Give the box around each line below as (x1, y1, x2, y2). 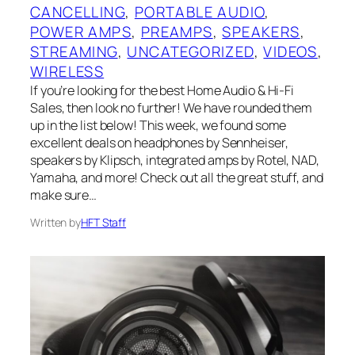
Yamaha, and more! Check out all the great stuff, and (30, 169, 323, 187)
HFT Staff (81, 215, 127, 231)
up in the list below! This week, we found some (30, 116, 287, 135)
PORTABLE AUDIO (134, 2, 265, 23)
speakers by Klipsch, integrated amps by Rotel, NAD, (30, 151, 319, 170)
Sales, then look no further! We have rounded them (30, 99, 313, 117)
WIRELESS (30, 61, 105, 82)
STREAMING (30, 41, 118, 63)
